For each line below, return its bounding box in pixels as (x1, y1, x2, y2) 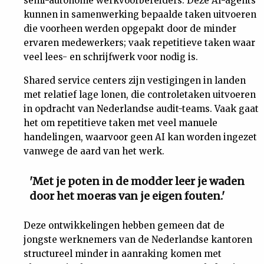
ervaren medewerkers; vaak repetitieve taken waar (24, 37, 255, 48)
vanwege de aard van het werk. (24, 146, 164, 157)
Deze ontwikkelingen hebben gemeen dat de (24, 220, 225, 231)
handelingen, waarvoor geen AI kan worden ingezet (24, 131, 257, 143)
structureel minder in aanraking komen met (24, 248, 222, 259)
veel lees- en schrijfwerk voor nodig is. (24, 51, 198, 62)
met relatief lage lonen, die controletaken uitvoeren (24, 89, 256, 100)
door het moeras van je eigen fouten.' (29, 189, 225, 203)
